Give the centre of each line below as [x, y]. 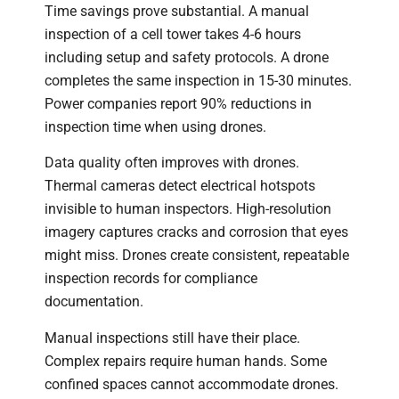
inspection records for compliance [151, 279]
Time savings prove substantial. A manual [177, 11]
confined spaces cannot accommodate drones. [191, 384]
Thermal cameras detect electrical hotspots [180, 186]
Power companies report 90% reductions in [178, 103]
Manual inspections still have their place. [172, 338]
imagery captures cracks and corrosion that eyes [196, 232]
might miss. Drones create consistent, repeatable [197, 256]
